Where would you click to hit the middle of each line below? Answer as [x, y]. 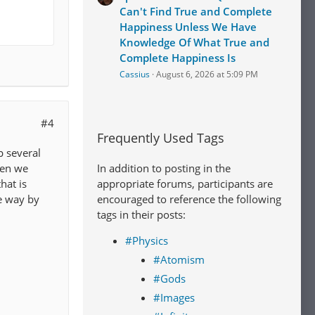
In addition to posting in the [164, 168]
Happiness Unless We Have [188, 27]
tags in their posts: [141, 214]
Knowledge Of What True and [194, 42]
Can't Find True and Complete [196, 11]
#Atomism [179, 259]
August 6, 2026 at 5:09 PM [207, 74]
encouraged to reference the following [189, 199]
